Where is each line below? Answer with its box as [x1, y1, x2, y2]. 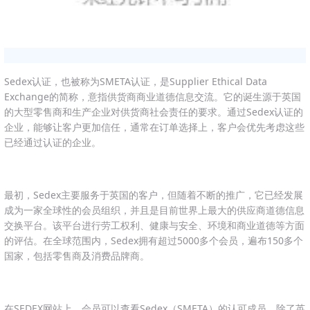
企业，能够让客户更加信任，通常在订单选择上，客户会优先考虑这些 [4, 120, 304, 134]
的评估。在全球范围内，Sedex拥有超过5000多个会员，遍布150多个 [4, 233, 303, 247]
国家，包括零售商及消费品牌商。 [4, 248, 149, 262]
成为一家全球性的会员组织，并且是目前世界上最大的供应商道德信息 [4, 203, 304, 217]
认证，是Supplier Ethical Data [131, 74, 267, 88]
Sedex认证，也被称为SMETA [4, 74, 131, 88]
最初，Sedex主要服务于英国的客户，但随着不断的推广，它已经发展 [4, 188, 303, 201]
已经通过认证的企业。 [4, 135, 101, 149]
